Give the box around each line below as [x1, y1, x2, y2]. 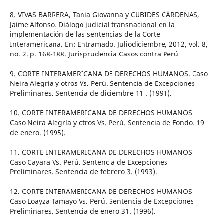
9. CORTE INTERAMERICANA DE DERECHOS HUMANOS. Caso [9, 69, 208, 79]
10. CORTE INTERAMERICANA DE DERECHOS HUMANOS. [9, 108, 194, 118]
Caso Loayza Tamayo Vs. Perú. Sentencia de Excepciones [9, 196, 194, 206]
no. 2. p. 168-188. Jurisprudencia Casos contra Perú [9, 49, 178, 59]
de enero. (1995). [9, 128, 66, 137]
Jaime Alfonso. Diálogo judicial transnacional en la [9, 20, 175, 29]
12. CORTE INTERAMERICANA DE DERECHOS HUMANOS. [9, 187, 194, 196]
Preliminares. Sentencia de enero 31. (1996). [9, 206, 156, 216]
